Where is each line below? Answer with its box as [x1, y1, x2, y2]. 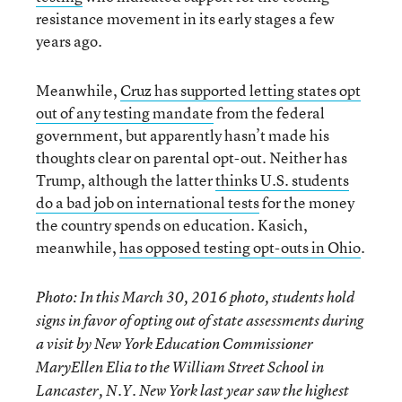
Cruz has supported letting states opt [120, 80, 361, 100]
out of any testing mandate [36, 102, 214, 123]
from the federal [214, 102, 325, 123]
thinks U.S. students [215, 170, 349, 190]
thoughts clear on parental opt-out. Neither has [36, 147, 347, 168]
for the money [259, 192, 354, 213]
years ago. [36, 31, 102, 51]
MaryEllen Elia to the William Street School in [36, 357, 324, 377]
